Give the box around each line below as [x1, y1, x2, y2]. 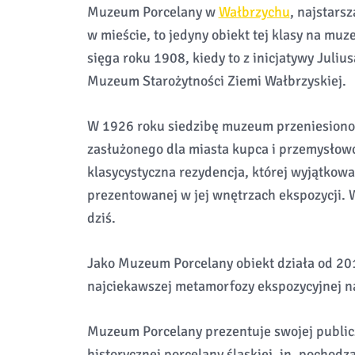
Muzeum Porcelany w [86, 3, 219, 21]
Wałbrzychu [218, 3, 290, 21]
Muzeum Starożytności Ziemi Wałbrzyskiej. [86, 72, 346, 90]
